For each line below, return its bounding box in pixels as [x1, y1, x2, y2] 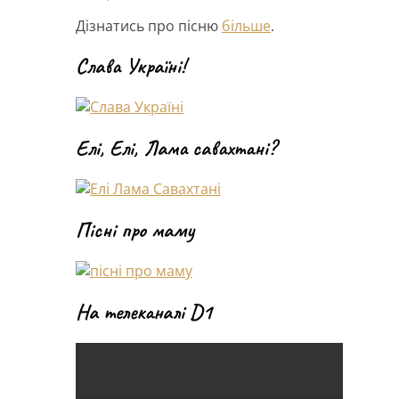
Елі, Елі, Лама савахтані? [76, 134, 276, 162]
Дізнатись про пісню [76, 15, 222, 36]
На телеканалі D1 [76, 297, 212, 325]
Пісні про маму [76, 216, 193, 244]
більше [222, 15, 271, 36]
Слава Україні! [76, 53, 185, 80]
